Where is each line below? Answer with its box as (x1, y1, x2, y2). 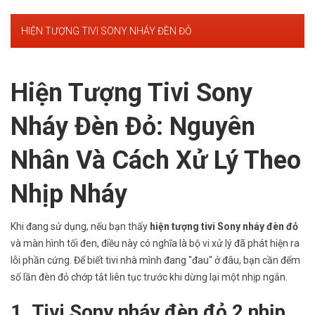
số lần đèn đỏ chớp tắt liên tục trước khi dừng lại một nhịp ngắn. (11, 271, 288, 283)
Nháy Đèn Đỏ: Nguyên (11, 111, 255, 141)
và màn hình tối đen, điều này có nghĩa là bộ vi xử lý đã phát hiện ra (11, 237, 300, 249)
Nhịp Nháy (11, 179, 127, 209)
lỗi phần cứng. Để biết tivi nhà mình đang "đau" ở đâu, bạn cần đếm (11, 254, 300, 266)
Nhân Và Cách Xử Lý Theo (11, 145, 301, 175)
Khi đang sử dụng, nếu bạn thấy (11, 220, 150, 232)
